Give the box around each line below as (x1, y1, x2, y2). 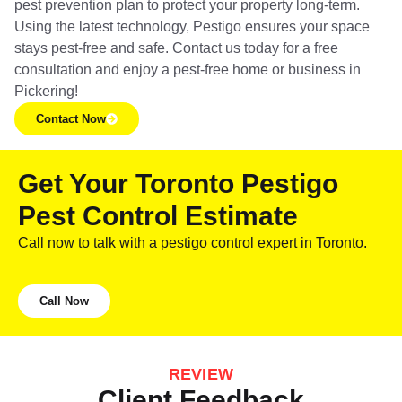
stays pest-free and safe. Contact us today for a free (14, 39, 338, 56)
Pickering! (14, 83, 78, 99)
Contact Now (36, 111, 106, 126)
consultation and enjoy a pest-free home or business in (14, 61, 361, 77)
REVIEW (169, 364, 233, 383)
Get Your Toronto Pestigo (18, 168, 338, 198)
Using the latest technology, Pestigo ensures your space (14, 18, 370, 34)
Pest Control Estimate (18, 200, 298, 231)
